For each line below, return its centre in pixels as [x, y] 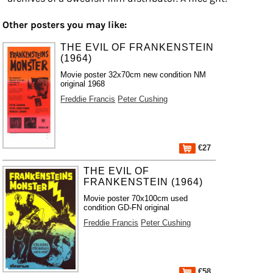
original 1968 [83, 84]
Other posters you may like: [65, 25]
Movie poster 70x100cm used [136, 198]
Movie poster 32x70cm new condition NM [133, 75]
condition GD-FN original [127, 207]
